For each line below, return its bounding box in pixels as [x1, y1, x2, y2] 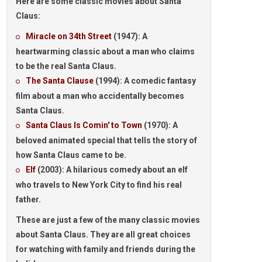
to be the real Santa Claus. [16, 61, 116, 71]
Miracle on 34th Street [26, 32, 112, 41]
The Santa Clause [26, 76, 94, 85]
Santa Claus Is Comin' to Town [26, 120, 142, 130]
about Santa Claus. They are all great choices [16, 230, 191, 239]
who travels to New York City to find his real [16, 180, 182, 189]
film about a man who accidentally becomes [16, 91, 184, 101]
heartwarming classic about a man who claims [16, 47, 195, 56]
